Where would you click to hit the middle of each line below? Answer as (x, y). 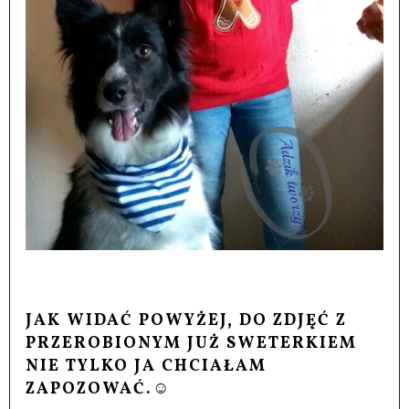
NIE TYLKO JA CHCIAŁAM (147, 366)
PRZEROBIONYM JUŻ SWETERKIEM (192, 343)
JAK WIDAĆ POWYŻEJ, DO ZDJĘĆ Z (187, 320)
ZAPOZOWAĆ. (89, 389)
